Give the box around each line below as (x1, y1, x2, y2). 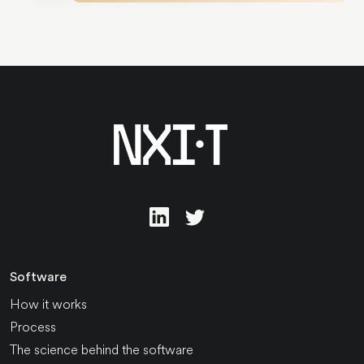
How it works (10, 294, 87, 314)
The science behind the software (10, 340, 193, 359)
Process (10, 317, 56, 336)
